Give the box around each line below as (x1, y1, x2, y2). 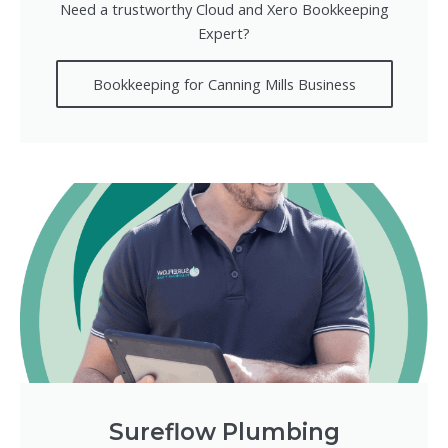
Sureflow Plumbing (108, 417, 340, 446)
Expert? (198, 22, 250, 43)
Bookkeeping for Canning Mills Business (92, 73, 356, 94)
